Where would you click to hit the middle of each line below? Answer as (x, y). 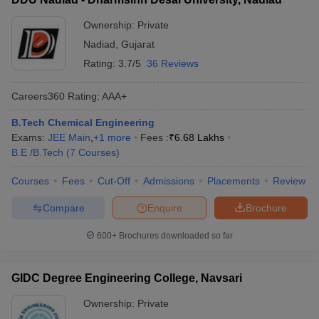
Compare (63, 208)
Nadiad (99, 44)
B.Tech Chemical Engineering (83, 122)
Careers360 (38, 96)
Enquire (165, 208)
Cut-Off (114, 181)
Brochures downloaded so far (175, 236)
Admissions (169, 181)
